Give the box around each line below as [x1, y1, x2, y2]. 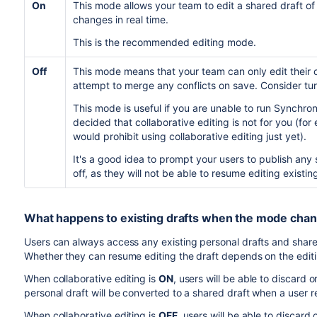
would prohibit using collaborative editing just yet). [72, 130, 306, 142]
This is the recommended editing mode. [72, 36, 256, 48]
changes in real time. [72, 13, 168, 25]
